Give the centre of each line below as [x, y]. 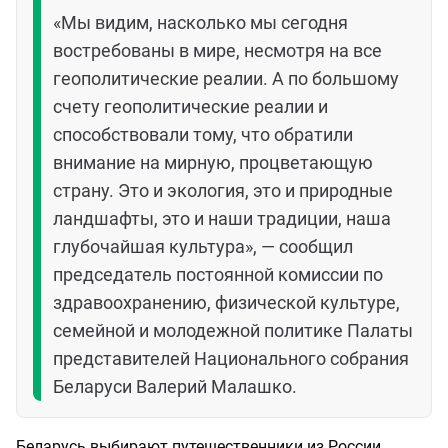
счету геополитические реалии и [190, 106]
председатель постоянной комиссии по [218, 274]
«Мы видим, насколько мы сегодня [200, 22]
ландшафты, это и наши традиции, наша [222, 218]
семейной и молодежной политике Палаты [233, 330]
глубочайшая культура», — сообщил [203, 246]
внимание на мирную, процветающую [213, 162]
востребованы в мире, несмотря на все [217, 50]
